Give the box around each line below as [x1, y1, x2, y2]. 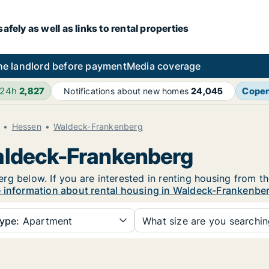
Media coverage [126, 60, 201, 72]
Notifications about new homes [64, 86, 192, 96]
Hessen [11, 121, 41, 131]
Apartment [19, 215, 73, 227]
